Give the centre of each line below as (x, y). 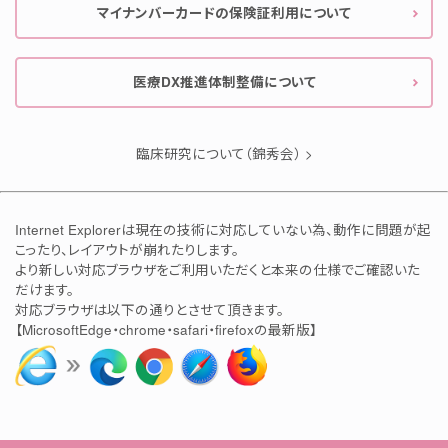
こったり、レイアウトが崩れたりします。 (127, 249)
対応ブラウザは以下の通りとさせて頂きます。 (149, 309)
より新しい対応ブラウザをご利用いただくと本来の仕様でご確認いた (217, 269)
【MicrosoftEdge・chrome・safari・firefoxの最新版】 (166, 329)
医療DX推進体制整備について (224, 82)
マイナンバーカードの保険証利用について (224, 13)
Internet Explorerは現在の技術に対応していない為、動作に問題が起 (223, 229)
